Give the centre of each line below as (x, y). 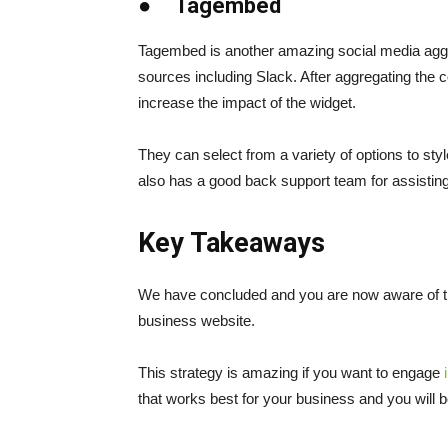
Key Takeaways (231, 243)
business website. (196, 320)
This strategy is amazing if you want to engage (291, 372)
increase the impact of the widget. (247, 102)
